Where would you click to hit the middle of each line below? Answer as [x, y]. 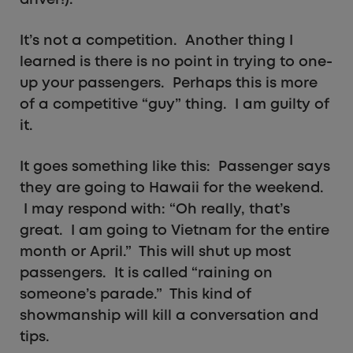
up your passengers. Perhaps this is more [169, 84]
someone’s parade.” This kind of [136, 295]
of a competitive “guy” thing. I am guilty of [175, 105]
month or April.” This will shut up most [155, 253]
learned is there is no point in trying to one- [176, 63]
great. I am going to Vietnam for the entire [175, 231]
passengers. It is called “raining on [146, 274]
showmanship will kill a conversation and [169, 316]
